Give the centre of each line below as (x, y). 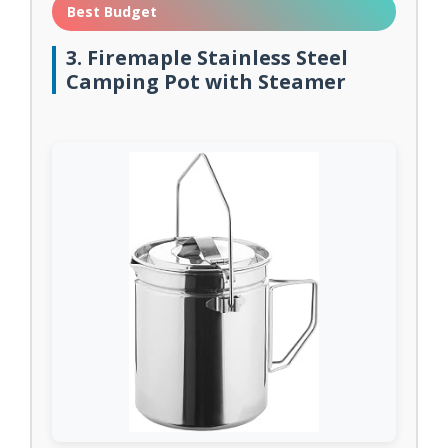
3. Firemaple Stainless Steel (207, 57)
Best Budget (112, 11)
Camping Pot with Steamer (206, 81)
